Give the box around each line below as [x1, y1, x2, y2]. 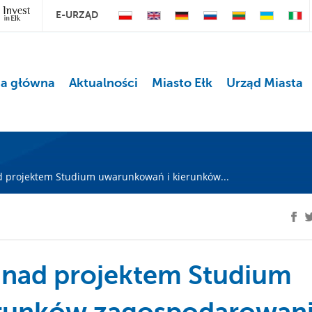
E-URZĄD [56, 9, 99, 20]
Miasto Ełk [151, 76, 212, 90]
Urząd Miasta [226, 76, 303, 90]
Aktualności [68, 76, 138, 90]
